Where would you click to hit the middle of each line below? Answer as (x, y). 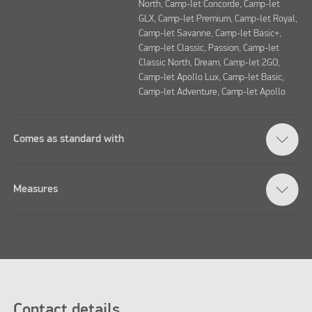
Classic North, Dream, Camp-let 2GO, (209, 63)
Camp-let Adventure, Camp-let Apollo (212, 92)
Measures (36, 189)
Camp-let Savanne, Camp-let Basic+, (210, 34)
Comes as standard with (69, 139)
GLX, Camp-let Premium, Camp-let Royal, (218, 19)
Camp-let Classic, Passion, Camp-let (209, 48)
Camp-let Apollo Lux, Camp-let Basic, (211, 78)
